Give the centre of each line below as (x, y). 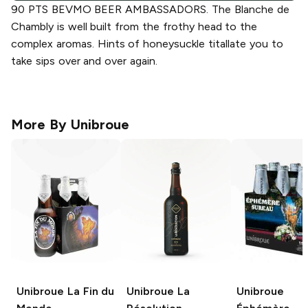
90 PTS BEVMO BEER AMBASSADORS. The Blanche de (150, 10)
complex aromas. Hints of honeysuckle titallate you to (147, 44)
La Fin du (89, 291)
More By (41, 125)
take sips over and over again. (84, 61)
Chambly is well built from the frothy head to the (134, 27)
